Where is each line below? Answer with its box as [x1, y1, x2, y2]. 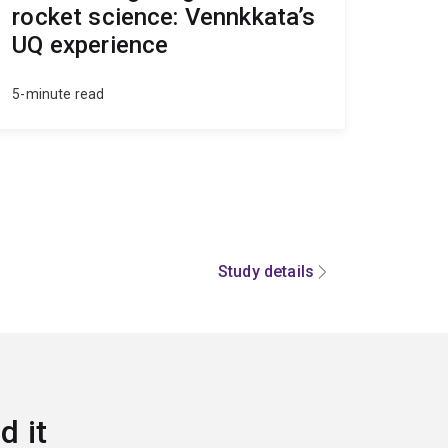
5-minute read [12, 86, 105, 103]
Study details [217, 262, 314, 282]
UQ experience [12, 31, 169, 60]
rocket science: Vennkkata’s [12, 3, 316, 32]
